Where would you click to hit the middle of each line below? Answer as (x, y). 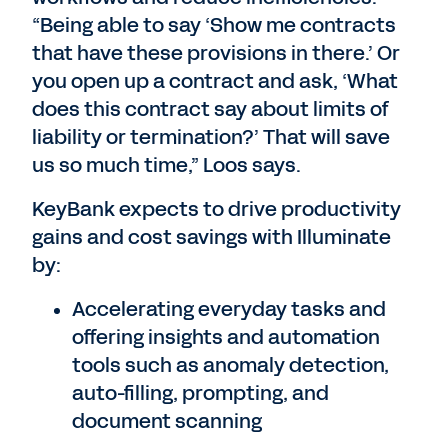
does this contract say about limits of (210, 109)
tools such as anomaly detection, (230, 365)
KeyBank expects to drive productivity (216, 209)
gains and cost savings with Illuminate (211, 237)
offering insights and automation (226, 337)
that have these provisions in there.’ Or (216, 53)
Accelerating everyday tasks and (229, 309)
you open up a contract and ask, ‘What (215, 81)
